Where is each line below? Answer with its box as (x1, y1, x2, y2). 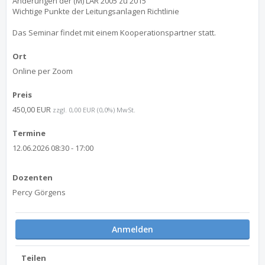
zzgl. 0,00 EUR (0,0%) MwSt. (53, 105, 135, 114)
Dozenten (12, 172, 53, 183)
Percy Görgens (12, 187, 66, 198)
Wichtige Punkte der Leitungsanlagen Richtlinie (12, 6, 179, 17)
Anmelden (112, 224, 153, 235)
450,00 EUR (12, 104, 53, 115)
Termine (12, 128, 46, 138)
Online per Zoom (12, 66, 73, 76)
